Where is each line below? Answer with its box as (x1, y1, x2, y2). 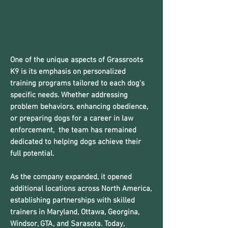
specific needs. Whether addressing (10, 91, 128, 100)
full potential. (10, 149, 54, 159)
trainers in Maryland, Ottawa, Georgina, (10, 208, 139, 217)
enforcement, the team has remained (10, 126, 136, 135)
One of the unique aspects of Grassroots (10, 55, 143, 65)
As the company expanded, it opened (10, 173, 132, 182)
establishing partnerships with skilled (10, 196, 135, 206)
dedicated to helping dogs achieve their (10, 137, 141, 147)
